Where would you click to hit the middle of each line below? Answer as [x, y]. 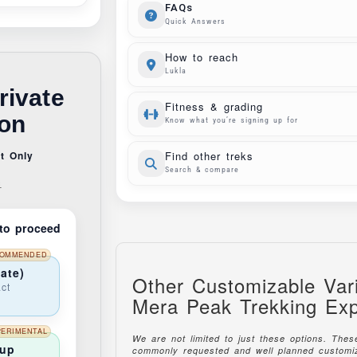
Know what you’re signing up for [231, 120]
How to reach [201, 57]
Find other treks [209, 156]
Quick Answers [195, 21]
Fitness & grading [214, 106]
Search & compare [202, 169]
